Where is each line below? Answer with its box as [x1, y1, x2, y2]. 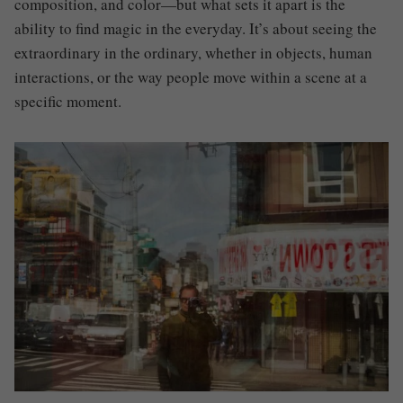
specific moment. [14, 90, 121, 112]
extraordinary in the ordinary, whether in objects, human [14, 41, 372, 63]
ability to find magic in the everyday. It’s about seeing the [14, 17, 377, 39]
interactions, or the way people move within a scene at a [14, 66, 367, 87]
